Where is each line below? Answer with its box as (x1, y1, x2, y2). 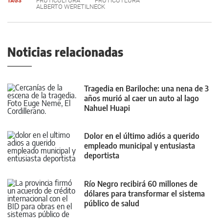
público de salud (84, 198, 139, 208)
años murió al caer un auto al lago (84, 93, 199, 103)
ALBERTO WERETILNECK (36, 3, 105, 10)
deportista (84, 151, 119, 161)
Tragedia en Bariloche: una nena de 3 (84, 84, 209, 93)
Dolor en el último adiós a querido (84, 131, 199, 141)
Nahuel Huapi (84, 103, 130, 113)
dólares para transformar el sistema (84, 188, 205, 198)
